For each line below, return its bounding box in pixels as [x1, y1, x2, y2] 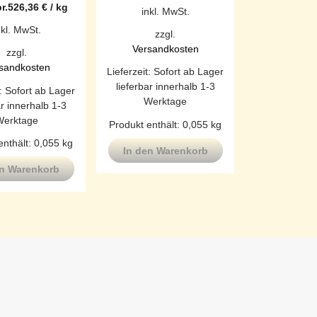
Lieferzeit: [107, 66, 154, 78]
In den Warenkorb [122, 144, 208, 156]
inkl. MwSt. [141, 5, 190, 17]
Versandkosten [132, 43, 199, 55]
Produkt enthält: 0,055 [109, 118, 211, 130]
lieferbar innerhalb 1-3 [115, 81, 215, 93]
